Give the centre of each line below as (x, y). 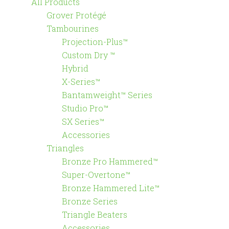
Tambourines (72, 28)
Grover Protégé (76, 15)
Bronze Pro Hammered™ (110, 161)
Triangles (65, 148)
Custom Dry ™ (88, 55)
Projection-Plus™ (95, 42)
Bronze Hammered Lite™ (110, 188)
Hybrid (75, 68)
